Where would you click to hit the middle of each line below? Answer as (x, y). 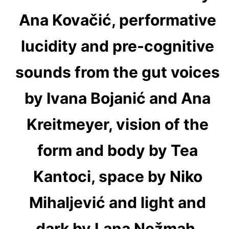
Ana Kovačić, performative (118, 20)
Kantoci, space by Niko (118, 176)
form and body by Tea (118, 150)
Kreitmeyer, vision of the (118, 124)
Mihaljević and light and (118, 202)
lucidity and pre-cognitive (118, 46)
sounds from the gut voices (118, 72)
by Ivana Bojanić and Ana (118, 98)
